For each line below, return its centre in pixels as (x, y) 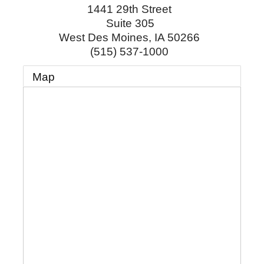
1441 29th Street (129, 9)
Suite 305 (130, 23)
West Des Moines (103, 37)
